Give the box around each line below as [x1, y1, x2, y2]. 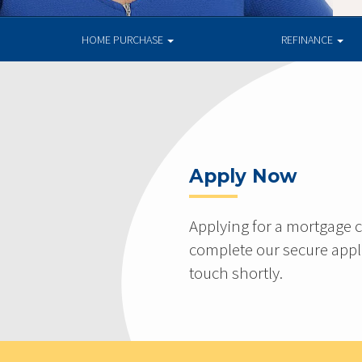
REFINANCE [281, 32, 335, 47]
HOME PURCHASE [82, 32, 166, 47]
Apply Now [189, 164, 297, 187]
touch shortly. [189, 261, 283, 284]
